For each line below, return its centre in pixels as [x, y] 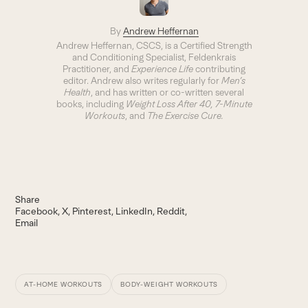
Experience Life [163, 68]
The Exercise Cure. [185, 115]
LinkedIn [134, 211]
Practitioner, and [97, 68]
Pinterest [92, 211]
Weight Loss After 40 [168, 103]
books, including [91, 103]
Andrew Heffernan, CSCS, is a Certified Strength [154, 45]
